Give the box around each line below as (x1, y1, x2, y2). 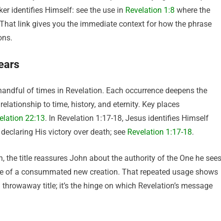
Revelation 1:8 (125, 5, 175, 15)
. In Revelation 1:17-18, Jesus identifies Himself (45, 113, 209, 123)
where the (175, 5, 210, 15)
